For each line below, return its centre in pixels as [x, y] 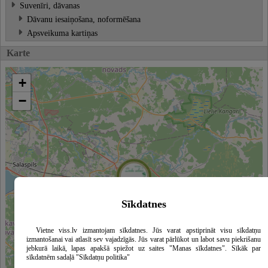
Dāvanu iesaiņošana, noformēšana [84, 19]
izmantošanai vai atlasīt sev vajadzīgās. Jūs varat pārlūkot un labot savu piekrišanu [144, 240]
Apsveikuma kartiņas [62, 33]
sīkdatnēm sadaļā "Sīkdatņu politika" [78, 258]
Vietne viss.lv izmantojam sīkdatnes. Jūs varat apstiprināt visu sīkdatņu [148, 231]
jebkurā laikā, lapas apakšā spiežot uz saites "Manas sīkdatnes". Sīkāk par [144, 249]
